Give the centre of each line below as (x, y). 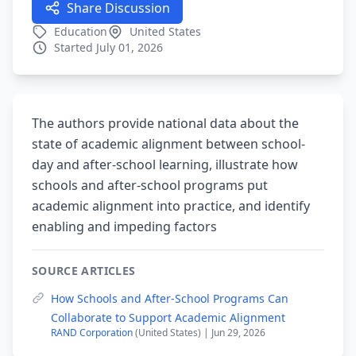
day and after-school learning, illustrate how (165, 164)
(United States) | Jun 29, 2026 (200, 333)
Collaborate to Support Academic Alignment (168, 317)
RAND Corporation (93, 333)
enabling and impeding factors (124, 226)
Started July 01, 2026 (108, 47)
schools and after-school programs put (150, 185)
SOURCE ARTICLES (84, 271)
